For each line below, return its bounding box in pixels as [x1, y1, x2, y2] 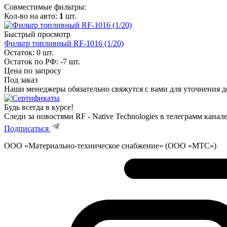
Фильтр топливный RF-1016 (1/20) [4, 39, 124, 48]
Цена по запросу [4, 66, 61, 75]
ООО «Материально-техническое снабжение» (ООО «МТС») [4, 141, 216, 150]
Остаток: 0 [4, 48, 41, 57]
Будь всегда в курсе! [4, 102, 73, 111]
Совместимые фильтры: [4, 2, 86, 11]
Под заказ [4, 75, 37, 84]
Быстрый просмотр [4, 29, 70, 39]
